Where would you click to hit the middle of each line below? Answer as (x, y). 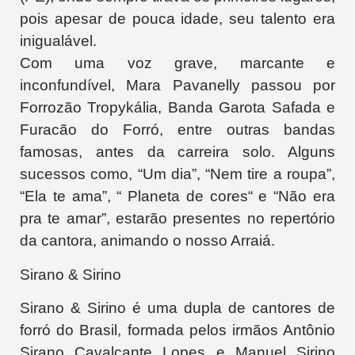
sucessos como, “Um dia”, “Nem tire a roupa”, (177, 174)
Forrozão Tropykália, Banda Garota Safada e (177, 108)
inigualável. (58, 41)
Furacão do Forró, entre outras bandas (177, 130)
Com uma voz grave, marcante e (177, 63)
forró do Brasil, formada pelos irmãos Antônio (177, 330)
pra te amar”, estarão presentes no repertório (177, 219)
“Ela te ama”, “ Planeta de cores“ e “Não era (177, 197)
